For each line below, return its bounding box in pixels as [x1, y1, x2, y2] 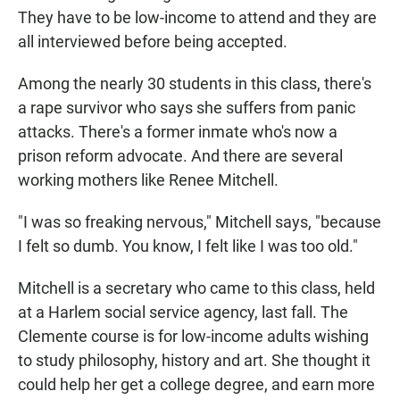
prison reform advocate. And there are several [18, 146, 343, 166]
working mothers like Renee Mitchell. [18, 171, 279, 190]
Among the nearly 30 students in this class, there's [18, 74, 371, 94]
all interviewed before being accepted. [18, 32, 287, 52]
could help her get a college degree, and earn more [18, 375, 375, 395]
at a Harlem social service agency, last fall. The [18, 303, 348, 322]
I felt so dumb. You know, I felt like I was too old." [18, 237, 358, 256]
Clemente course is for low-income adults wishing [18, 327, 369, 346]
